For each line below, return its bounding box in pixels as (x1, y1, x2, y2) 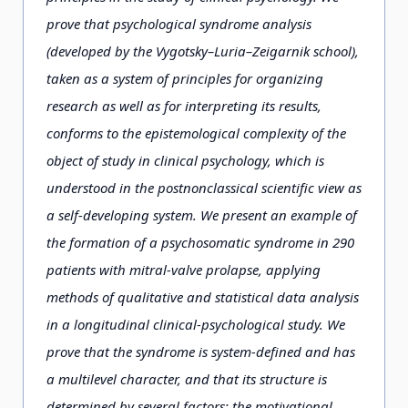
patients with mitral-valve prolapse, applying (46, 260, 321, 279)
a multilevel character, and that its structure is (46, 370, 327, 388)
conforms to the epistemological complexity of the (46, 124, 346, 142)
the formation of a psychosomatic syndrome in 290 (46, 233, 354, 251)
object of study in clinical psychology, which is (46, 151, 324, 169)
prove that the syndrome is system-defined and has (46, 342, 355, 361)
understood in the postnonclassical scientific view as (46, 178, 362, 197)
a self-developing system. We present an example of (46, 206, 357, 224)
